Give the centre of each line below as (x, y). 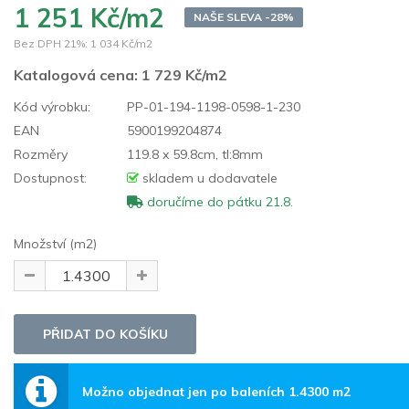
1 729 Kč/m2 (184, 74)
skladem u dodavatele (208, 178)
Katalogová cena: (78, 74)
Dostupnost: (50, 178)
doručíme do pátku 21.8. (218, 201)
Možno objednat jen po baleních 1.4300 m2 (216, 391)
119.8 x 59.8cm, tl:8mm (193, 154)
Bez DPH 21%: (51, 43)
